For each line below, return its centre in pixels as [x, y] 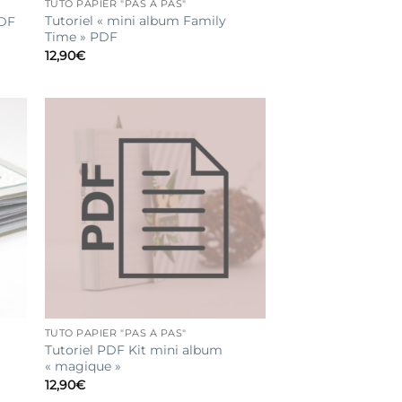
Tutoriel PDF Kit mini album [133, 350]
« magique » [83, 367]
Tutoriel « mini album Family [135, 21]
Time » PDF [81, 37]
